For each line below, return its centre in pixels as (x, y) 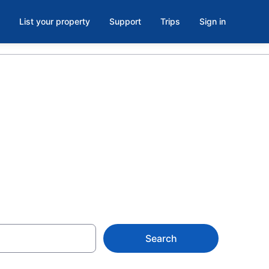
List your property (55, 21)
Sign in (213, 21)
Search (161, 238)
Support (125, 21)
